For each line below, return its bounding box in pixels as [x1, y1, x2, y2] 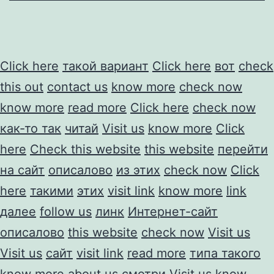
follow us [40, 204, 92, 219]
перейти [218, 141, 268, 157]
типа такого [190, 245, 261, 261]
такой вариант [62, 58, 149, 73]
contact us [47, 79, 108, 94]
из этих [116, 162, 160, 177]
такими [30, 183, 73, 198]
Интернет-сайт [128, 204, 218, 219]
